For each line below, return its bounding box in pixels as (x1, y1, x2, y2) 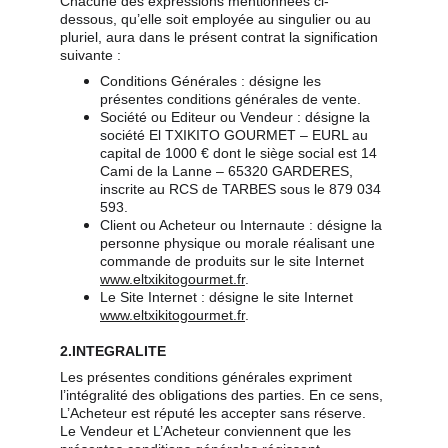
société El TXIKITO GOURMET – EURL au (100, 127, 372, 143)
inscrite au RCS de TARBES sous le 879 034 (100, 181, 385, 197)
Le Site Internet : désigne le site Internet (100, 289, 357, 305)
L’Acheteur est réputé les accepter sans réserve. (60, 405, 366, 421)
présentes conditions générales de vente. (100, 91, 361, 107)
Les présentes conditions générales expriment (60, 369, 356, 385)
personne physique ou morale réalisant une (100, 235, 379, 251)
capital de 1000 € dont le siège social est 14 (100, 145, 381, 161)
